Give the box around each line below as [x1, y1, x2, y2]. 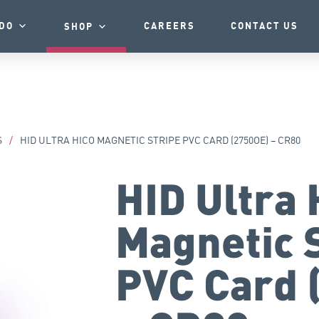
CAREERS [143, 21, 195, 31]
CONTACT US [230, 21, 298, 31]
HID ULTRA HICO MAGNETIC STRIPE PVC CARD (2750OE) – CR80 [18, 134, 300, 147]
